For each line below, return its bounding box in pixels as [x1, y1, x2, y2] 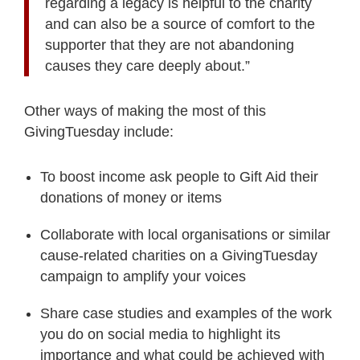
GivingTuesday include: [24, 124, 174, 141]
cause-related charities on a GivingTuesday [40, 247, 317, 264]
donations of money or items [40, 190, 222, 207]
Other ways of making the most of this [24, 103, 266, 120]
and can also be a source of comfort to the [45, 16, 315, 33]
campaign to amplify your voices [40, 268, 246, 285]
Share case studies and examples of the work [40, 305, 332, 322]
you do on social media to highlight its [40, 326, 280, 343]
